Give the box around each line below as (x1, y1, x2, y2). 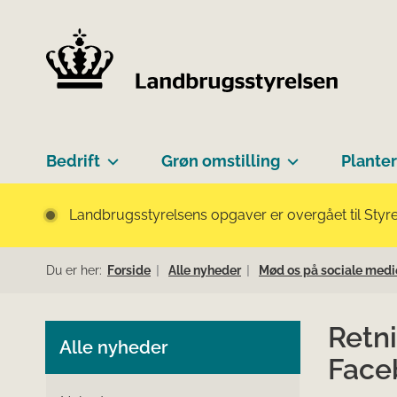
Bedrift (46, 151, 100, 170)
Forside (107, 262, 151, 277)
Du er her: (46, 262, 102, 277)
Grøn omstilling (161, 151, 280, 170)
